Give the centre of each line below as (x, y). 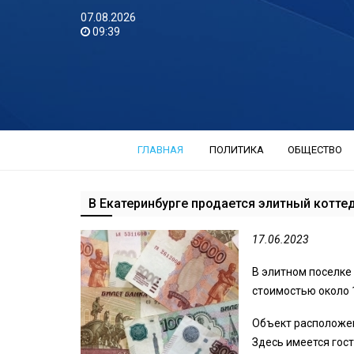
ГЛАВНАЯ (160, 149)
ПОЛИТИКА (236, 149)
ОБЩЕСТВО (314, 149)
